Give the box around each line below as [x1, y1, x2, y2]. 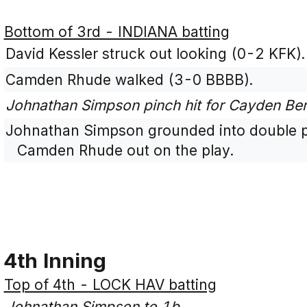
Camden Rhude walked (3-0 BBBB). [5, 71, 254, 88]
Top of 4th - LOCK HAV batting [3, 276, 217, 294]
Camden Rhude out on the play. [16, 142, 234, 160]
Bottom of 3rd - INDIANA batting [3, 23, 230, 41]
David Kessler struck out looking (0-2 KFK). [5, 45, 306, 63]
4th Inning [3, 248, 106, 273]
